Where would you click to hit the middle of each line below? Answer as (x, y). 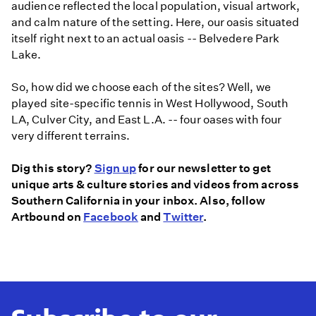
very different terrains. (71, 135)
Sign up (115, 169)
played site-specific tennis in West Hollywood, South (150, 103)
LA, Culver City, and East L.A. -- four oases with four (147, 119)
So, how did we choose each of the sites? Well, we (141, 87)
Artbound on (48, 217)
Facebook (111, 217)
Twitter (183, 217)
